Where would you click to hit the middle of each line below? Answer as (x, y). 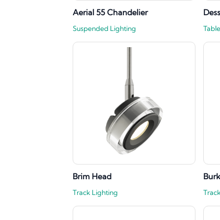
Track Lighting (95, 193)
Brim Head (92, 177)
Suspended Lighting (104, 29)
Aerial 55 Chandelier (110, 13)
